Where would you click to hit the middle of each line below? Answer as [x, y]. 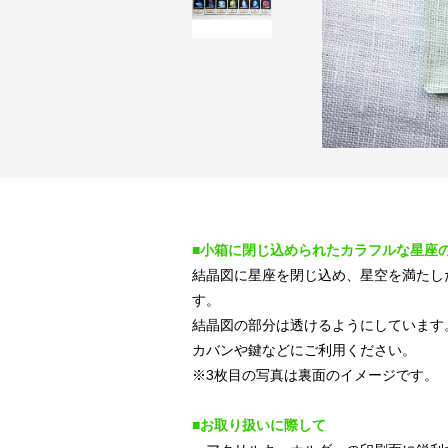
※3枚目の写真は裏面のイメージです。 [315, 375]
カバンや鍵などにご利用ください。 [304, 350]
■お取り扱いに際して [259, 425]
